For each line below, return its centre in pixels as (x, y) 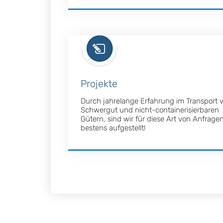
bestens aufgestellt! (113, 128)
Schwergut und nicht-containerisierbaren (150, 110)
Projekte (99, 84)
